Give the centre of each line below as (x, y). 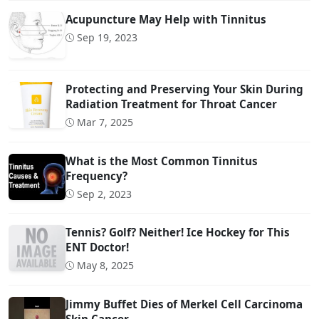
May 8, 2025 (105, 266)
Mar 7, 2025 (105, 122)
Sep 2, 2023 (104, 194)
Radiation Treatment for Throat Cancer (171, 104)
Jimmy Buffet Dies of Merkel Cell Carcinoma (184, 304)
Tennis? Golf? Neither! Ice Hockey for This (178, 232)
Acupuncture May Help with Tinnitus (166, 20)
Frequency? (96, 176)
